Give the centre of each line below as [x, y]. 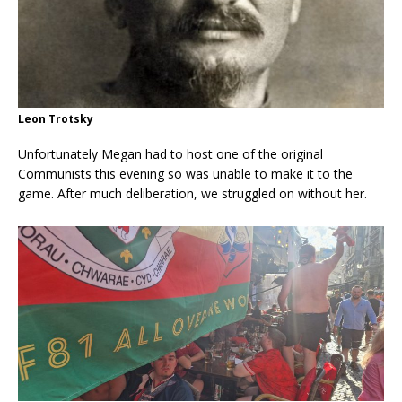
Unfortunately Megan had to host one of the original [170, 154]
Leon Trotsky [56, 119]
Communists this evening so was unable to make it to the [185, 174]
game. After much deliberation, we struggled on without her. [192, 194]
